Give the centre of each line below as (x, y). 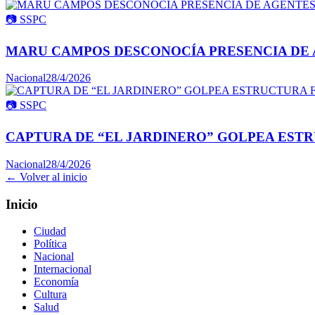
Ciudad (50, 231)
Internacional (63, 269)
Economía (56, 282)
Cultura (50, 295)
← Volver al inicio (46, 176)
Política (50, 244)
